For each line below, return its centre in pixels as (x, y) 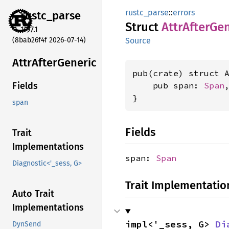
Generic (77, 62)
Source (138, 41)
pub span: (168, 85)
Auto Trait (33, 194)
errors (184, 13)
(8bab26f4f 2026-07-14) (49, 40)
